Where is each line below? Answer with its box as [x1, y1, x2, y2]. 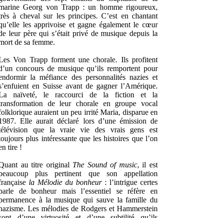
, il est [137, 161, 158, 169]
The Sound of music [73, 161, 137, 169]
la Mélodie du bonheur [29, 178, 102, 186]
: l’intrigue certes [102, 178, 158, 186]
